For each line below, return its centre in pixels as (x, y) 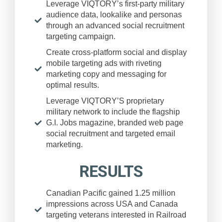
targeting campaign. (81, 36)
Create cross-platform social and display (116, 52)
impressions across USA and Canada (112, 204)
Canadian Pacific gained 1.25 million (111, 193)
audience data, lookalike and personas (114, 14)
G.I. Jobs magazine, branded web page (114, 122)
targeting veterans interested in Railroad (116, 215)
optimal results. (72, 85)
